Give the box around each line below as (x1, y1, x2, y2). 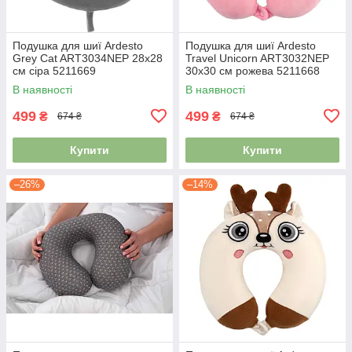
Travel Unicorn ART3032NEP (185, 51, 329, 64)
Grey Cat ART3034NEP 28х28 (13, 51, 163, 64)
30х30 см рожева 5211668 (185, 64, 320, 77)
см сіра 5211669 (13, 64, 96, 77)
